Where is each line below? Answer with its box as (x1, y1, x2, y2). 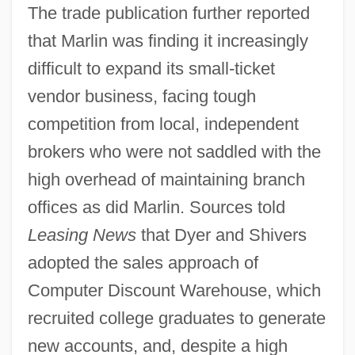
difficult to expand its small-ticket (27, 58, 275, 78)
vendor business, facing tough (27, 86, 256, 106)
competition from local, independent (27, 113, 299, 134)
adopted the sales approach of (27, 252, 258, 273)
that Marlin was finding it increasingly (27, 30, 308, 51)
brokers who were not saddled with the (27, 141, 321, 162)
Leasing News (27, 224, 136, 245)
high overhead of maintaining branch (27, 169, 305, 189)
